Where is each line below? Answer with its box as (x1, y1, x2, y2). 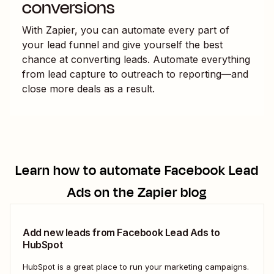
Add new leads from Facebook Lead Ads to (23, 226, 220, 239)
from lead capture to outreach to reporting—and (22, 67, 248, 80)
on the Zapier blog (91, 182, 207, 202)
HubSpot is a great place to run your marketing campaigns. (23, 261, 249, 272)
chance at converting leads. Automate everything (22, 53, 250, 65)
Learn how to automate (15, 160, 165, 180)
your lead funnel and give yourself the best (22, 38, 223, 51)
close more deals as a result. (22, 82, 155, 95)
